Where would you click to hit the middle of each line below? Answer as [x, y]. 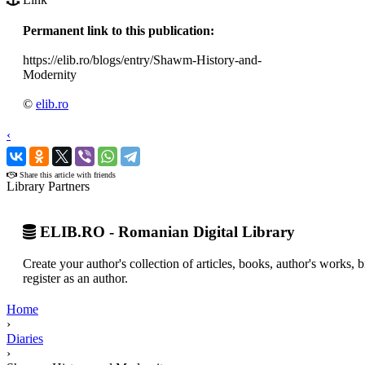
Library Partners [48, 186]
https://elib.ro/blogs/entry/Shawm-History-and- [142, 59]
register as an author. [75, 279]
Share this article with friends [66, 174]
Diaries [25, 339]
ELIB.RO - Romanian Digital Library [165, 232]
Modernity [50, 74]
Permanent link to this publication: [119, 30]
